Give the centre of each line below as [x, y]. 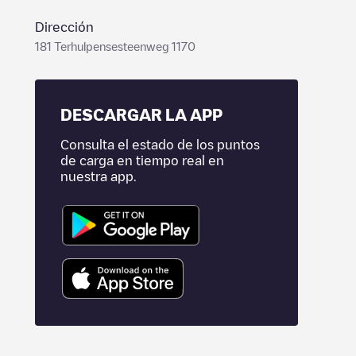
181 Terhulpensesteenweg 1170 [115, 46]
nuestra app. [98, 176]
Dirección [64, 27]
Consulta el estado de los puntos [160, 145]
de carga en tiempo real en [142, 161]
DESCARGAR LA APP [141, 114]
